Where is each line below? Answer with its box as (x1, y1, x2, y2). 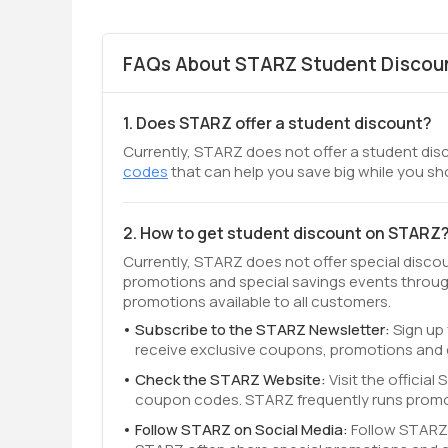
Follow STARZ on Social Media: (135, 419, 351, 440)
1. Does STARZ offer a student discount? (123, 112, 432, 134)
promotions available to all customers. (123, 291, 391, 312)
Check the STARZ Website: (135, 369, 329, 390)
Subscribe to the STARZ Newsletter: (135, 319, 393, 340)
